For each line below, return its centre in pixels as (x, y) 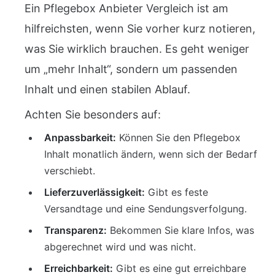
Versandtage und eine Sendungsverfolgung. (145, 209)
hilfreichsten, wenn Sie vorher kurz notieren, (140, 29)
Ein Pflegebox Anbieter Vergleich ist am (126, 8)
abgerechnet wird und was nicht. (120, 247)
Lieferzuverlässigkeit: (95, 192)
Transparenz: (76, 230)
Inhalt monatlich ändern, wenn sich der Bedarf (151, 154)
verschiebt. (70, 171)
